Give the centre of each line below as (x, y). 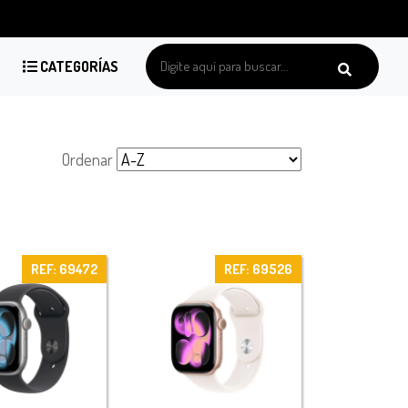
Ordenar (87, 159)
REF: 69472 (64, 269)
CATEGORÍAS (78, 67)
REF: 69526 (258, 269)
